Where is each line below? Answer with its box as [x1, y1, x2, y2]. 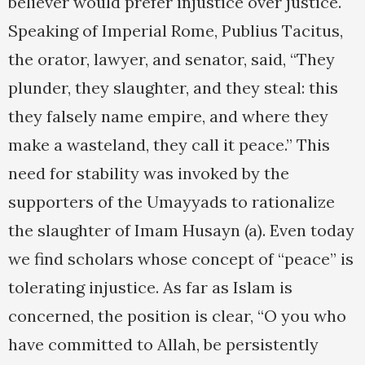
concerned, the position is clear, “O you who [8, 306, 346, 327]
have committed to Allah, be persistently [8, 334, 319, 355]
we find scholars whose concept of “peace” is [8, 248, 354, 270]
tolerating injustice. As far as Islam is [8, 277, 292, 298]
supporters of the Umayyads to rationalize [8, 191, 335, 213]
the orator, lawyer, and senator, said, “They [8, 49, 335, 70]
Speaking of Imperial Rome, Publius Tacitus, [8, 20, 343, 42]
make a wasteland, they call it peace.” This [8, 134, 330, 156]
